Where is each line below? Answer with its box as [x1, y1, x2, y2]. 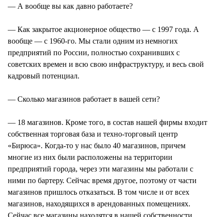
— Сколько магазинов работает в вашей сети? [8, 94, 160, 103]
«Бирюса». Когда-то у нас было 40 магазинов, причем [8, 141, 186, 150]
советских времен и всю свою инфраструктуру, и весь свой [8, 60, 204, 68]
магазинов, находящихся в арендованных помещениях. [8, 199, 190, 208]
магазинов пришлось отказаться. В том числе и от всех [8, 187, 189, 196]
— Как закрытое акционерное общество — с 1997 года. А [8, 25, 199, 33]
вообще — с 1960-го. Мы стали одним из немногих [8, 36, 178, 45]
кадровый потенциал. [8, 71, 79, 80]
